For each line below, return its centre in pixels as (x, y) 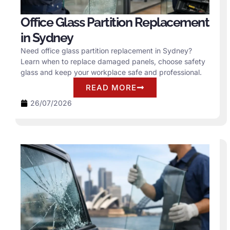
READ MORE (111, 88)
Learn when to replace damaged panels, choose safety (113, 62)
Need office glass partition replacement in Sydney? (106, 51)
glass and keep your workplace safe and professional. (111, 72)
